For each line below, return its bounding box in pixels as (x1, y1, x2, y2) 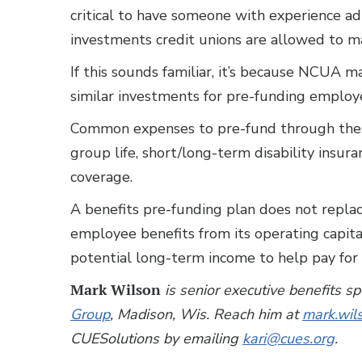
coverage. (70, 167, 133, 187)
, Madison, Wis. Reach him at (110, 305, 302, 324)
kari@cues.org (242, 329, 335, 348)
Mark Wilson (70, 280, 161, 299)
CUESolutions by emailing (70, 329, 242, 348)
